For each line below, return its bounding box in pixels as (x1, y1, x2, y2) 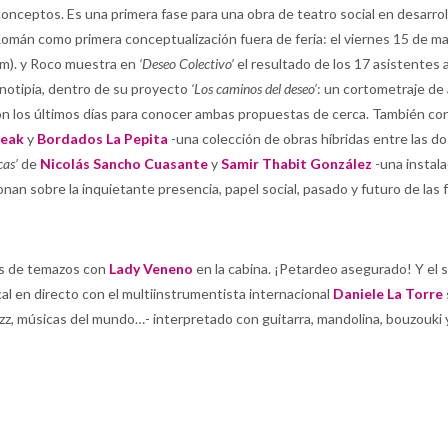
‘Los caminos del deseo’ (191, 80, 317, 97)
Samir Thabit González (221, 155, 372, 172)
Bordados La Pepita (37, 130, 168, 147)
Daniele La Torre (333, 285, 443, 302)
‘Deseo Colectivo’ (139, 55, 234, 72)
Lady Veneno (109, 260, 193, 277)
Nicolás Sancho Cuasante (40, 155, 208, 172)
